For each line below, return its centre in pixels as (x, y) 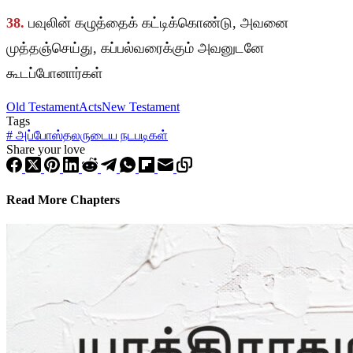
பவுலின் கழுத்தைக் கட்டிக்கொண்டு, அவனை (158, 23)
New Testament (141, 107)
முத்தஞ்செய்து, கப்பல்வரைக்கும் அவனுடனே (135, 48)
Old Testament (43, 107)
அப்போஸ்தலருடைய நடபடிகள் (90, 136)
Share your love (46, 150)
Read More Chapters (63, 199)
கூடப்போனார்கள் (54, 74)
